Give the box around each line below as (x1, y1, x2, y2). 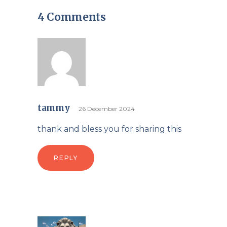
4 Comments (37, 10, 106, 24)
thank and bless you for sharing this (37, 124, 181, 134)
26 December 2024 (78, 105, 135, 112)
